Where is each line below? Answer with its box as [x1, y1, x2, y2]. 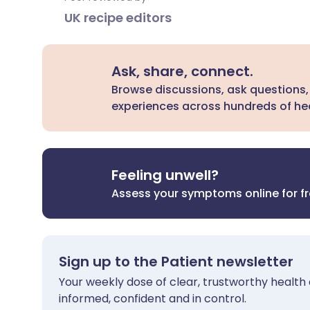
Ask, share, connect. [111, 62, 254, 81]
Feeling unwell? [111, 165, 219, 185]
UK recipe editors [64, 9, 172, 26]
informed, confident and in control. [59, 291, 246, 307]
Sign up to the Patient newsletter [59, 252, 293, 271]
